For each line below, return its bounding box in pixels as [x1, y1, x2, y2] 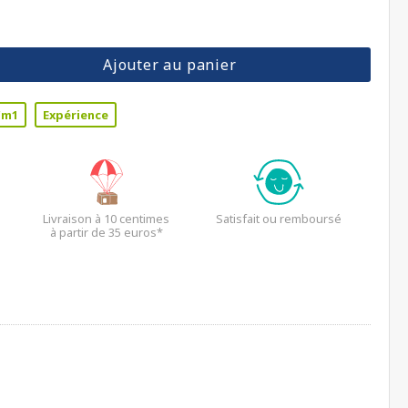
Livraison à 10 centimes [43, 210, 169, 227]
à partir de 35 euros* [49, 224, 163, 240]
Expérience [43, 107, 108, 123]
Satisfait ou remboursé [216, 210, 342, 227]
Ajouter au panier [102, 55, 237, 75]
